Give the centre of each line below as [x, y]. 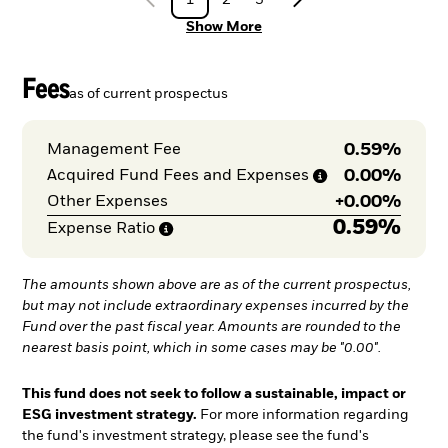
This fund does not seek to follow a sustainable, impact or [214, 393]
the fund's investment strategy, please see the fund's [195, 435]
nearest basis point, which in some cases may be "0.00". [201, 347]
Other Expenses [107, 202]
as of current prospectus [148, 93]
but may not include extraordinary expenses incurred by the [215, 305]
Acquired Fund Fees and [139, 176]
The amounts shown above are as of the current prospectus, [216, 284]
